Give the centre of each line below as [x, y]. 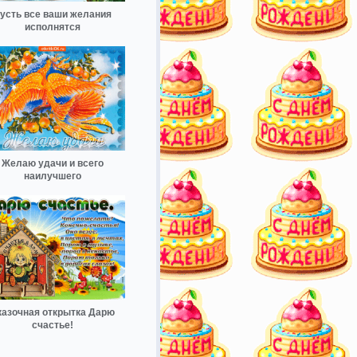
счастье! [52, 325]
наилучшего [52, 177]
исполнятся [52, 27]
